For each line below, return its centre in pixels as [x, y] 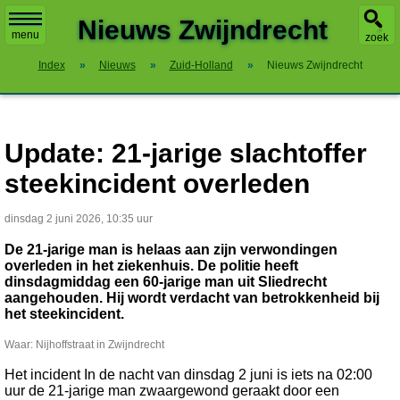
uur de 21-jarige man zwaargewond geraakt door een [172, 391]
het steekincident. [64, 314]
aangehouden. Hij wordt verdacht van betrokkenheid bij [192, 298]
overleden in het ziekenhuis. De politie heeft [151, 266]
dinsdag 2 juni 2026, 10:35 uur [79, 219]
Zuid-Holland [201, 65]
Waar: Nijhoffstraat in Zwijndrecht [84, 345]
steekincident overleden [157, 183]
